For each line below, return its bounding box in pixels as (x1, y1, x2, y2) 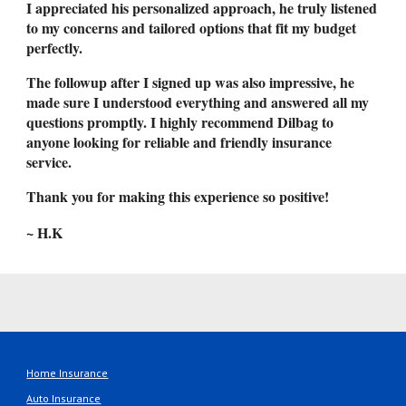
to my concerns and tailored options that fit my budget (26, 17, 357, 38)
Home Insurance (26, 366, 109, 380)
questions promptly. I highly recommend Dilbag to (26, 111, 334, 132)
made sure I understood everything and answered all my (26, 92, 370, 112)
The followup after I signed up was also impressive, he (26, 72, 355, 92)
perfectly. (26, 37, 88, 58)
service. (26, 151, 77, 172)
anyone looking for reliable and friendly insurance (26, 131, 333, 152)
